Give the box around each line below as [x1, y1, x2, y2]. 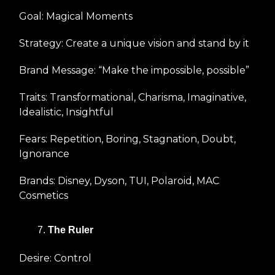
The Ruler [48, 224, 93, 235]
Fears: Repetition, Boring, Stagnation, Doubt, [19, 133, 236, 145]
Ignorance [19, 147, 69, 160]
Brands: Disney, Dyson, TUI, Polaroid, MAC [19, 174, 219, 187]
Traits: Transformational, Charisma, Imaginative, [19, 91, 246, 103]
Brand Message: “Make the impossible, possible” [19, 64, 249, 76]
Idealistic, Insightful [19, 106, 114, 118]
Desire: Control [19, 252, 91, 264]
